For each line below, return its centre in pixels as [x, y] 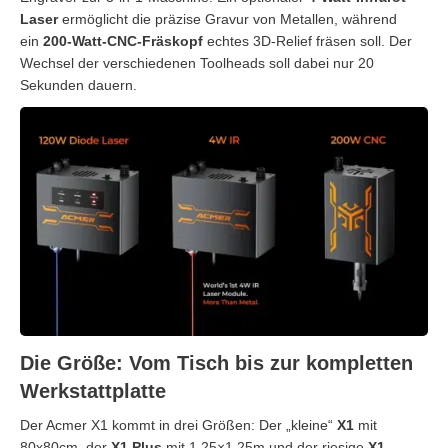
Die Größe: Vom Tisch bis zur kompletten [216, 362]
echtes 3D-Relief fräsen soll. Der [307, 40]
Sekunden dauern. [78, 84]
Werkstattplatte [93, 390]
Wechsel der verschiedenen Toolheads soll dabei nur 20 [197, 62]
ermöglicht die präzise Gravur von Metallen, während [227, 18]
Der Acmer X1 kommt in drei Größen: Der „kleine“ [178, 424]
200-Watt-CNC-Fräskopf [123, 40]
